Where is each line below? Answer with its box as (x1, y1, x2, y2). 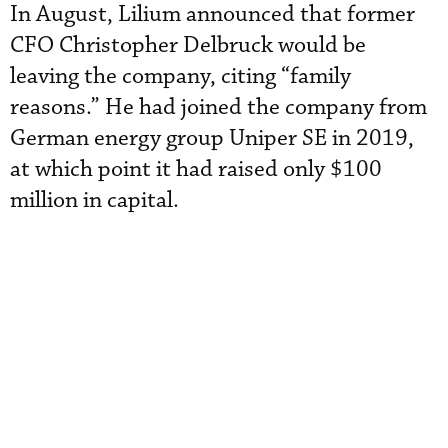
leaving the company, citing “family (10, 61, 351, 91)
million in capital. (10, 185, 179, 215)
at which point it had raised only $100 (10, 154, 382, 184)
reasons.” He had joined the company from (10, 92, 427, 122)
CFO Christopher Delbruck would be (10, 30, 366, 60)
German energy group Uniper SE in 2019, (10, 123, 414, 153)
